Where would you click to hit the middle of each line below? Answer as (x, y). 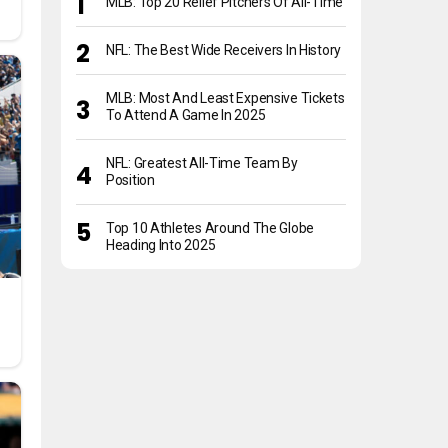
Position (130, 180)
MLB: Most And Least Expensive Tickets (225, 98)
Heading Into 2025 (161, 245)
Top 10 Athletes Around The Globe (210, 228)
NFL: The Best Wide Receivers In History (224, 50)
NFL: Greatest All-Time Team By (202, 163)
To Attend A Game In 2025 (186, 115)
